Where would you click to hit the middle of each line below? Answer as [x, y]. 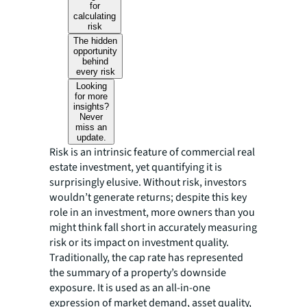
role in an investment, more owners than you [152, 212]
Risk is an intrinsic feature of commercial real [152, 152]
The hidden [96, 41]
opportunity [96, 51]
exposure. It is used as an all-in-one [130, 288]
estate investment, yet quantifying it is [136, 167]
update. [91, 137]
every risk [95, 72]
